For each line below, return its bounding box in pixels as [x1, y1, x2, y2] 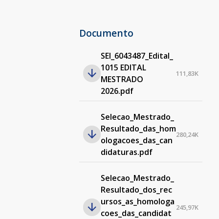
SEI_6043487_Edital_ [100, 50, 173, 61]
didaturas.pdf [100, 147, 153, 157]
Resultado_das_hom [100, 123, 176, 134]
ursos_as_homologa [100, 196, 175, 207]
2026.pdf [100, 86, 133, 96]
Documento [79, 26, 133, 40]
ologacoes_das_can [100, 135, 173, 146]
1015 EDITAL [100, 62, 146, 73]
